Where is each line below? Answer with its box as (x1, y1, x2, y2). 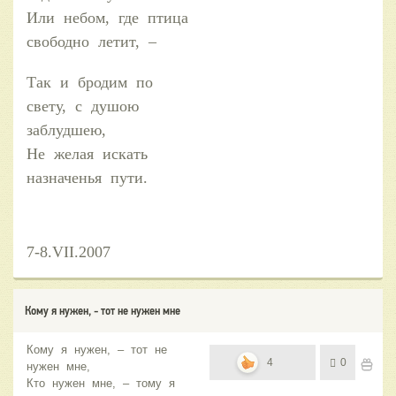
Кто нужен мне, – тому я (27, 376, 179, 390)
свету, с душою (27, 96, 143, 115)
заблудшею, (27, 120, 106, 139)
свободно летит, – (27, 32, 156, 50)
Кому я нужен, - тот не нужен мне (25, 302, 180, 317)
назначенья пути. (27, 168, 148, 187)
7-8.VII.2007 (27, 242, 110, 261)
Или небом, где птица (27, 8, 193, 27)
